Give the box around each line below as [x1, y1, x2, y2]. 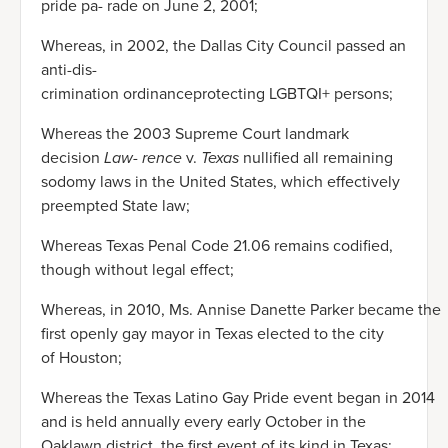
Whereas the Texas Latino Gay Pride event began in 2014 [41, 386, 435, 410]
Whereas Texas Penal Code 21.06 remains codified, [41, 234, 393, 258]
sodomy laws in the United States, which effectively [41, 170, 400, 194]
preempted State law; [41, 194, 190, 218]
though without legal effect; [41, 258, 234, 282]
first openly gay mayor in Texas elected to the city [41, 322, 384, 346]
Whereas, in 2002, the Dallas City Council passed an [41, 34, 406, 58]
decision [41, 146, 104, 170]
